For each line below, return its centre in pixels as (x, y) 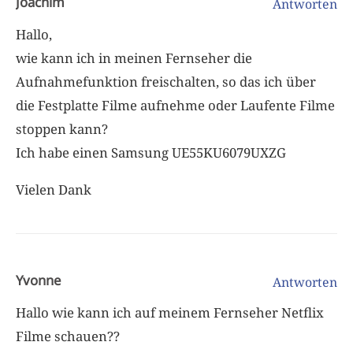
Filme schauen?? (68, 336)
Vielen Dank (54, 189)
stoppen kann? (62, 128)
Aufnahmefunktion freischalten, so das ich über (166, 81)
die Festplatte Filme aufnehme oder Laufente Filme (175, 105)
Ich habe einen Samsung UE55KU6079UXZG (151, 152)
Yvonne (38, 280)
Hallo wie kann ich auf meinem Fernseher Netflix (170, 312)
